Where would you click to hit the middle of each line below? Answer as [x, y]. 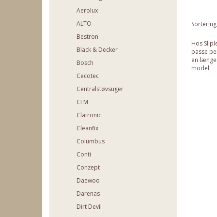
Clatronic [89, 115]
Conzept [88, 168]
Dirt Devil [89, 207]
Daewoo [88, 181]
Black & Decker [97, 50]
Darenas [88, 194]
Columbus [91, 141]
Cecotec [88, 76]
